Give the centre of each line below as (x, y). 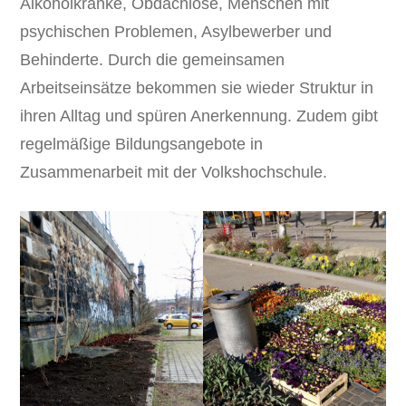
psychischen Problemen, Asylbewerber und (176, 31)
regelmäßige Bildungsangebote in (142, 144)
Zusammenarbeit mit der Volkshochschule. (174, 172)
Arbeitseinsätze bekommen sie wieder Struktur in (197, 87)
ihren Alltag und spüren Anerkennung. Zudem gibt (199, 116)
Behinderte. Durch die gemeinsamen (153, 59)
